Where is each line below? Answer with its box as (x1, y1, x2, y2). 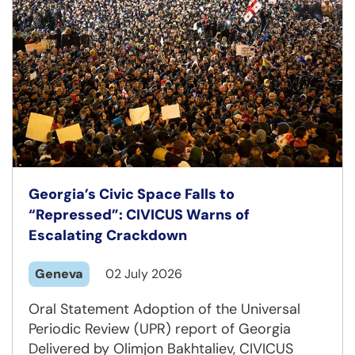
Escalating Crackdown (29, 225, 187, 245)
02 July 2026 (105, 265, 182, 282)
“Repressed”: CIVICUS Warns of (29, 204, 250, 224)
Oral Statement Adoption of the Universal (29, 299, 300, 319)
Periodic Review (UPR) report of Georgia (29, 319, 291, 338)
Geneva (35, 265, 83, 282)
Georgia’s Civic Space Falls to (29, 184, 235, 204)
